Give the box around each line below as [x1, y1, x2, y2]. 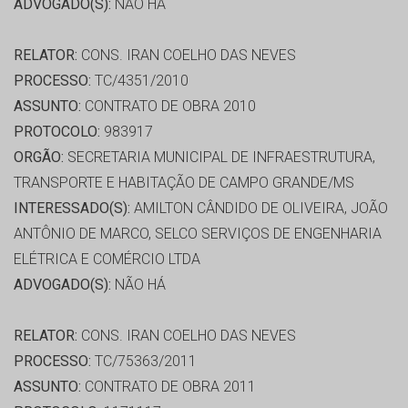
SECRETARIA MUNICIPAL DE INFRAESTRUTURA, [64, 148, 375, 167]
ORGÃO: [14, 148, 64, 167]
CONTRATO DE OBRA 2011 [81, 378, 256, 396]
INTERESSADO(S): [14, 199, 130, 218]
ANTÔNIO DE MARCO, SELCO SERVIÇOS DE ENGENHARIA [14, 225, 382, 243]
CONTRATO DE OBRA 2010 [81, 97, 256, 116]
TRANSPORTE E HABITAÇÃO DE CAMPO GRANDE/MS [14, 174, 354, 192]
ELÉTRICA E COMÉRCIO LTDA [14, 250, 200, 269]
